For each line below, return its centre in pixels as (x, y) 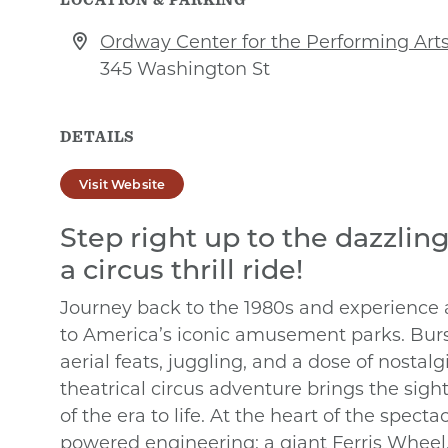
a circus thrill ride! (181, 268)
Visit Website (122, 183)
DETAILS (97, 136)
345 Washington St (185, 68)
